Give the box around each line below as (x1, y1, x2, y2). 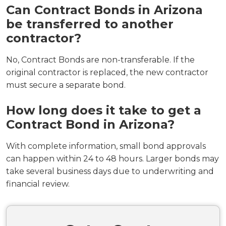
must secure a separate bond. (6, 80, 126, 90)
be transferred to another (6, 17, 174, 31)
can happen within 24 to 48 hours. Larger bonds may (6, 154, 219, 163)
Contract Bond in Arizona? (6, 117, 175, 132)
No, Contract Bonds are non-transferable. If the (6, 55, 195, 65)
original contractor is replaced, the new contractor (6, 68, 208, 77)
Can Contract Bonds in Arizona (6, 3, 203, 17)
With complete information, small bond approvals (6, 141, 206, 151)
